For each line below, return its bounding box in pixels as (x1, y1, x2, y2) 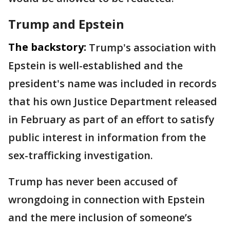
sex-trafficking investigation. (8, 148, 153, 163)
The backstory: (8, 40, 86, 54)
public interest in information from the (8, 130, 206, 145)
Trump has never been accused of (8, 175, 178, 189)
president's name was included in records (8, 76, 217, 91)
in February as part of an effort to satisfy (8, 112, 215, 127)
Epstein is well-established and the (8, 59, 183, 73)
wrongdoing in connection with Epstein (8, 193, 205, 207)
